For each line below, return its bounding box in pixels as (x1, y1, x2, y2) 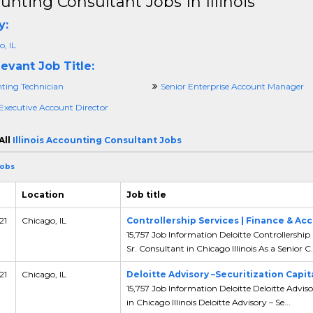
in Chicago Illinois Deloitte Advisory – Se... (126, 297, 291, 307)
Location (21, 189, 64, 200)
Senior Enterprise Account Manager (160, 81, 304, 92)
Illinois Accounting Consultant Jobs (12, 135, 182, 145)
